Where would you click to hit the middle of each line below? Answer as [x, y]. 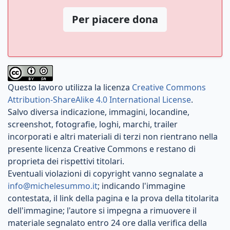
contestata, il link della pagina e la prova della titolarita [113, 198]
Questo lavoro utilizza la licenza [70, 87]
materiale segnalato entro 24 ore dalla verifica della [107, 223]
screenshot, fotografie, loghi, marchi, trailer [93, 124]
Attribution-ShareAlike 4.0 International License [99, 99]
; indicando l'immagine [141, 186]
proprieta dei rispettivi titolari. [66, 161]
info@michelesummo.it [53, 186]
